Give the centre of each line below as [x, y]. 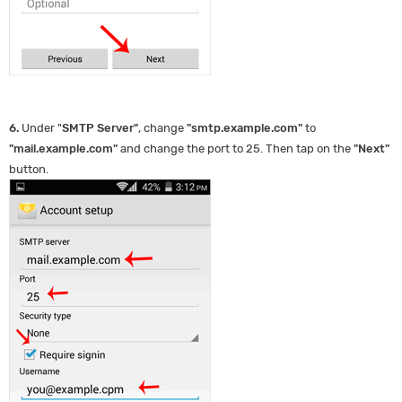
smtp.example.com [245, 128]
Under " [40, 128]
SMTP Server [98, 128]
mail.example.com [63, 149]
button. [29, 169]
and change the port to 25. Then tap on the [234, 149]
